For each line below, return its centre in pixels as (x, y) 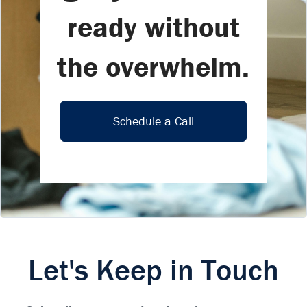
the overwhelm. (153, 66)
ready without (153, 27)
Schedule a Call (153, 121)
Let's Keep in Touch (153, 269)
